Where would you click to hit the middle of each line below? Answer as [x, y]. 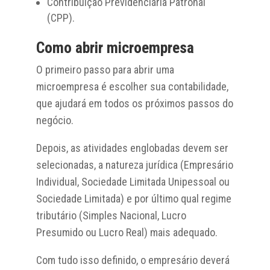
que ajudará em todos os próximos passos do [134, 103]
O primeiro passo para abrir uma [105, 69]
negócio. [55, 120]
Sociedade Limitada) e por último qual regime [133, 198]
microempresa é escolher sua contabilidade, [132, 86]
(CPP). [61, 17]
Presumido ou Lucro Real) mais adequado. [127, 232]
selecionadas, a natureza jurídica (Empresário [134, 165]
